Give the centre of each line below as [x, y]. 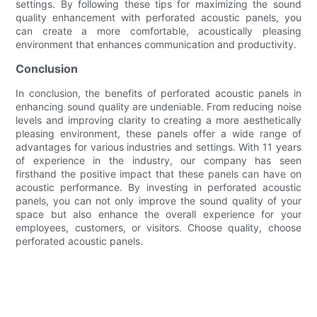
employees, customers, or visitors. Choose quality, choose [158, 227]
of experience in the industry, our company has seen [158, 160]
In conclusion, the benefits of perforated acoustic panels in [158, 93]
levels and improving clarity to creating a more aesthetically [158, 120]
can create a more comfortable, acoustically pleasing [158, 30]
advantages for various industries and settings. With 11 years [158, 146]
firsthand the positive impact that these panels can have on [158, 173]
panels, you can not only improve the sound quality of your [158, 200]
